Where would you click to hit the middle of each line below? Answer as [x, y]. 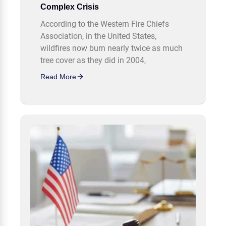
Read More [58, 77]
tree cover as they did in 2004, [93, 61]
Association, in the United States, [98, 36]
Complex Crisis [70, 7]
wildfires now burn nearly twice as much [111, 48]
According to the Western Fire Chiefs [105, 24]
